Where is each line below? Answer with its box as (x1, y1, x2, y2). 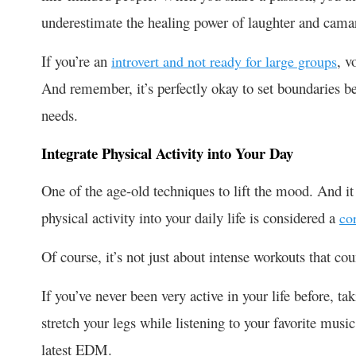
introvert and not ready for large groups (111, 51, 337, 71)
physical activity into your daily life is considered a (41, 207, 339, 227)
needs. (41, 104, 78, 125)
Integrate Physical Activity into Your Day (41, 141, 293, 164)
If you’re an (41, 50, 111, 71)
